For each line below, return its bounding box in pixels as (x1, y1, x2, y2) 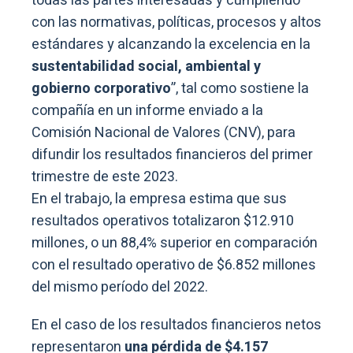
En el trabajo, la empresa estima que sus (32, 188, 287, 210)
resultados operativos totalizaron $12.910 (32, 210, 294, 232)
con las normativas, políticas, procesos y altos (32, 11, 321, 33)
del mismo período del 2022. (32, 276, 208, 298)
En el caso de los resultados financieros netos (32, 314, 321, 336)
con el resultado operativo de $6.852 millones (32, 254, 316, 276)
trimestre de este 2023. (32, 165, 178, 188)
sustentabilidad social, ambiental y (32, 55, 261, 77)
